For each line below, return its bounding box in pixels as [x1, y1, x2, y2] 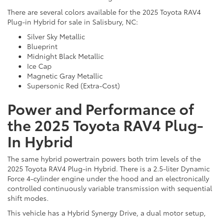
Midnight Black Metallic [27, 51, 104, 61]
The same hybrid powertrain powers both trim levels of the [7, 154, 201, 164]
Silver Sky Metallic [27, 31, 85, 42]
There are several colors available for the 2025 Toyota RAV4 [7, 7, 201, 17]
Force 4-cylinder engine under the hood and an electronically [7, 173, 209, 184]
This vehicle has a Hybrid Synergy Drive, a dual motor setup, [7, 208, 206, 218]
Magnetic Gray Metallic [27, 71, 103, 81]
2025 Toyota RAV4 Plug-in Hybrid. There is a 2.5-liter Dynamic [7, 164, 210, 174]
